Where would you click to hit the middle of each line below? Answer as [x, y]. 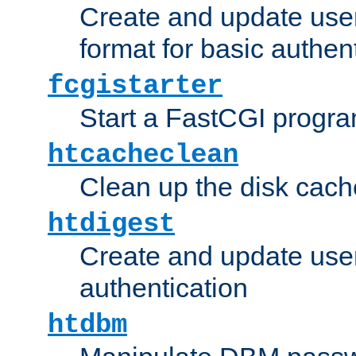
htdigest [111, 224]
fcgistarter [135, 85]
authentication [164, 287]
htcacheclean [143, 155]
